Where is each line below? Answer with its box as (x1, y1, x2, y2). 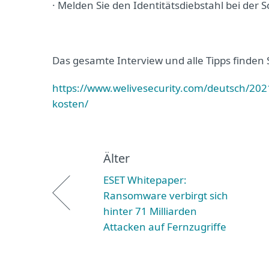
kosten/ (52, 97, 88, 110)
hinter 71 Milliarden (103, 204, 197, 218)
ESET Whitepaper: (103, 173, 187, 187)
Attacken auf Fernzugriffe (103, 220, 226, 234)
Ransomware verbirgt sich (103, 189, 228, 202)
